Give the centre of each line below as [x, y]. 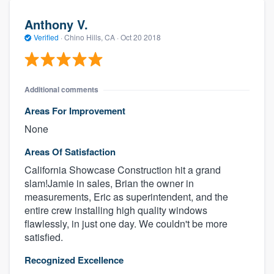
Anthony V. [56, 24]
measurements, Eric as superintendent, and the [126, 197]
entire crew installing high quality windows [116, 210]
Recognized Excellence [74, 260]
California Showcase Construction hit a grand [123, 170]
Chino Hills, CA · [91, 37]
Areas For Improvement [75, 111]
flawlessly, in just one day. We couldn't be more [126, 224]
